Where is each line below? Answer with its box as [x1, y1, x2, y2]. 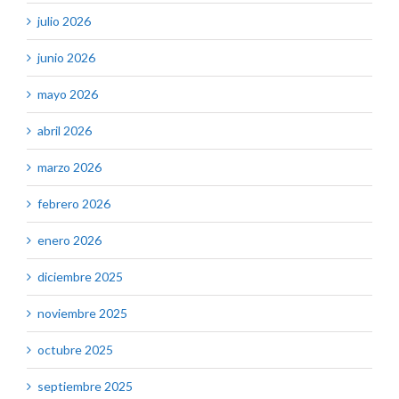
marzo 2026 [37, 159, 102, 175]
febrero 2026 [37, 196, 110, 212]
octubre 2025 [37, 342, 113, 358]
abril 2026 [37, 123, 92, 139]
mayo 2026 [37, 86, 98, 102]
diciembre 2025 [37, 269, 123, 285]
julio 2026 [37, 13, 91, 29]
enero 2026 [37, 232, 102, 248]
